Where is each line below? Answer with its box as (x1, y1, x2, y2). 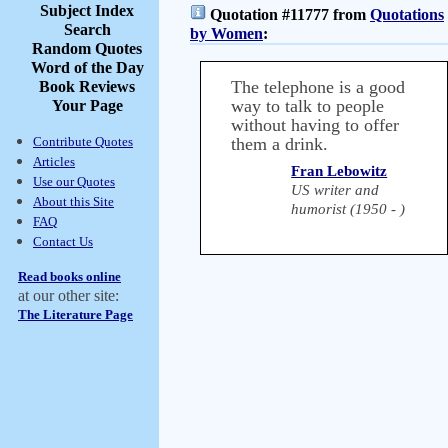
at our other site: (18, 287, 119, 304)
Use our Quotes (33, 174, 115, 189)
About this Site (33, 194, 114, 209)
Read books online (18, 269, 121, 284)
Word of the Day (30, 59, 144, 76)
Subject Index (40, 2, 134, 19)
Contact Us (33, 234, 93, 249)
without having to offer (231, 115, 399, 135)
